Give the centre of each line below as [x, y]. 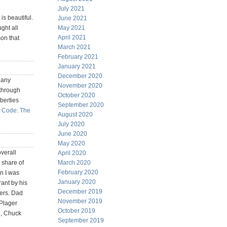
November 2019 [80, 201]
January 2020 [77, 182]
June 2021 [72, 18]
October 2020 [77, 95]
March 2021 [74, 47]
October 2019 [77, 211]
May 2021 [71, 28]
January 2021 [77, 66]
